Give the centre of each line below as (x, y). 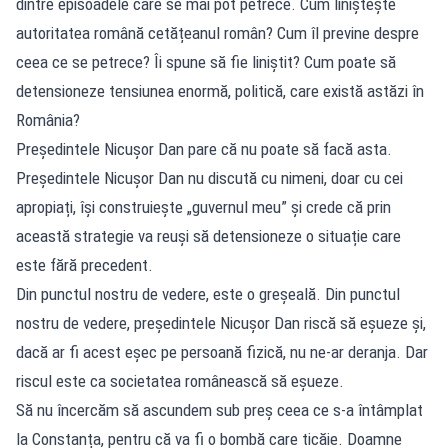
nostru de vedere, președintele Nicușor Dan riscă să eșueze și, (221, 322)
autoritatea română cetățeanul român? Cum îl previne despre (217, 32)
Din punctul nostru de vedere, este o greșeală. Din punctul (208, 293)
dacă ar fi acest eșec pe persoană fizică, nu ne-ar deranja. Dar (222, 351)
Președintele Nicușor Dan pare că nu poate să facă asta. (204, 148)
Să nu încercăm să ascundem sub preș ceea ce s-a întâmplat (219, 409)
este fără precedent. (84, 264)
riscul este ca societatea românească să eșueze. (180, 380)
